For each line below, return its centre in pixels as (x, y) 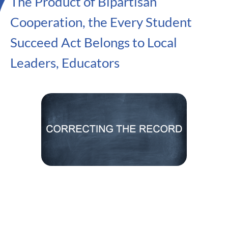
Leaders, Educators (65, 63)
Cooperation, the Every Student (101, 22)
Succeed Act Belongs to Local (94, 42)
